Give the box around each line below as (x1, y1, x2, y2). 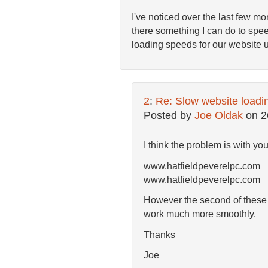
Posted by (143, 109, 194, 121)
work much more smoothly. (143, 209, 256, 219)
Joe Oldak (194, 109, 243, 121)
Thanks (143, 229, 175, 240)
